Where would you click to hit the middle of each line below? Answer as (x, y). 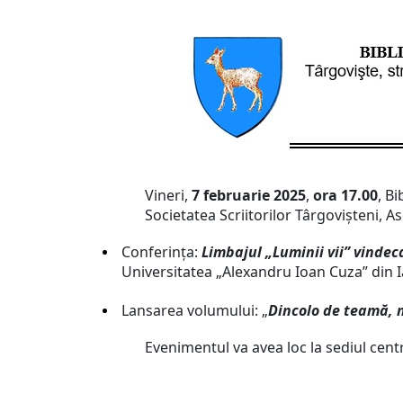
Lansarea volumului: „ (195, 310)
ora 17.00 (346, 195)
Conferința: (160, 252)
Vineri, (169, 195)
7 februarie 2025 (249, 195)
